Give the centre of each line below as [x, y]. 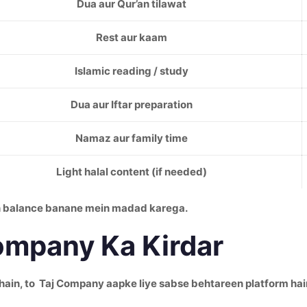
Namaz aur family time [132, 138]
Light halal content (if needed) [132, 172]
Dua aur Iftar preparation [132, 105]
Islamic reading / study [132, 71]
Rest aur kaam [132, 37]
